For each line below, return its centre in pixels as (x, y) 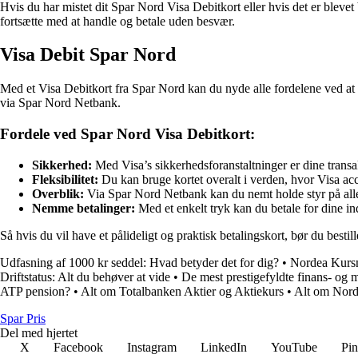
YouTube (294, 347)
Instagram (152, 347)
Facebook (78, 347)
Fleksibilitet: (65, 179)
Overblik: (58, 193)
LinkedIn (224, 347)
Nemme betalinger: (84, 208)
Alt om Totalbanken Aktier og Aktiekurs (182, 291)
